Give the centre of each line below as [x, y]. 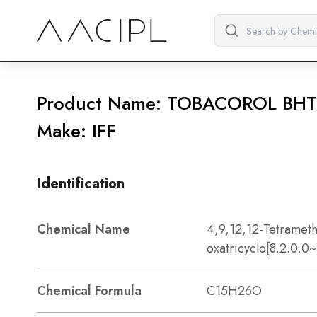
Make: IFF [76, 131]
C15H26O [234, 291]
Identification [81, 184]
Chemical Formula [89, 291]
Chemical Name [83, 229]
